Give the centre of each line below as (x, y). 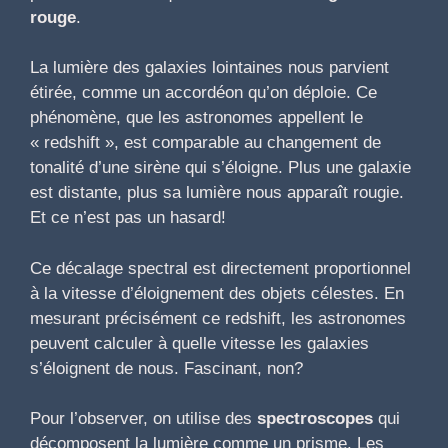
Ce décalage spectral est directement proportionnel (220, 268)
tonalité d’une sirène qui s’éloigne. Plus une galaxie (220, 168)
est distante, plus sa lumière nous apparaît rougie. (217, 193)
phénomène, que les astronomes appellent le (196, 118)
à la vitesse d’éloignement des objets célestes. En (217, 293)
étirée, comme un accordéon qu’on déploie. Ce (203, 93)
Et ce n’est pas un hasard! (128, 218)
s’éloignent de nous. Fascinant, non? (166, 368)
